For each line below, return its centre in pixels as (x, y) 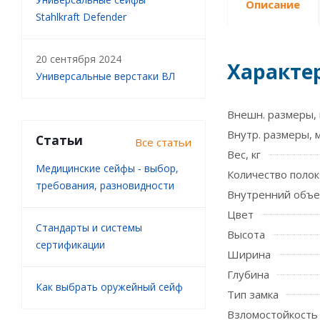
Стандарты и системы (89, 227)
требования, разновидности (105, 185)
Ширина (249, 254)
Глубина (248, 274)
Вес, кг (244, 154)
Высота (246, 234)
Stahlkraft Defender (81, 17)
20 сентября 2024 (79, 59)
